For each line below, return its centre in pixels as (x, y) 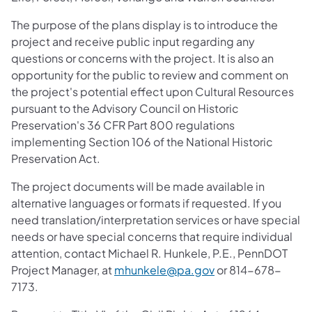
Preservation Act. (56, 158)
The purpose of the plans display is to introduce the (145, 24)
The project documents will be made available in (138, 186)
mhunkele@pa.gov (164, 270)
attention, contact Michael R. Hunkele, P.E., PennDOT (149, 253)
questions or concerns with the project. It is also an (142, 58)
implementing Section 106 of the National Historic (142, 141)
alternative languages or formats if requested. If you (146, 203)
